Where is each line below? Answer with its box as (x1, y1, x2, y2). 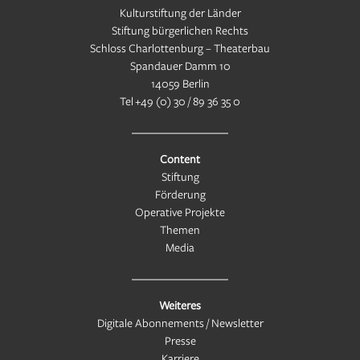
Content (160, 151, 200, 167)
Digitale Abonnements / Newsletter (96, 315, 264, 331)
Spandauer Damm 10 (129, 58, 231, 74)
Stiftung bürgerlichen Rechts (112, 22, 248, 39)
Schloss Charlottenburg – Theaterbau (90, 40, 270, 56)
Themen (160, 222, 200, 238)
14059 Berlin (150, 76, 210, 92)
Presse (164, 333, 196, 349)
